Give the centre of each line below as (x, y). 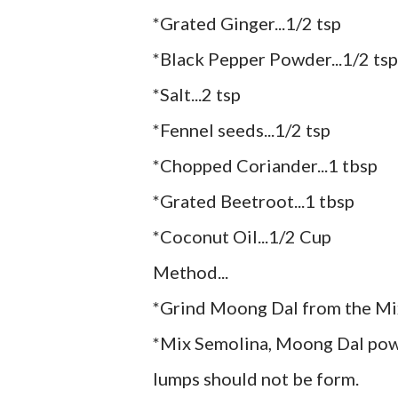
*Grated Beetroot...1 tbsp (254, 200)
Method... (191, 271)
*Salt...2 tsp (197, 94)
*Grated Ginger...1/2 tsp (247, 23)
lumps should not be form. (256, 378)
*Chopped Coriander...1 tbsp (265, 165)
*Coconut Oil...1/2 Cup (242, 236)
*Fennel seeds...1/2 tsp (242, 129)
